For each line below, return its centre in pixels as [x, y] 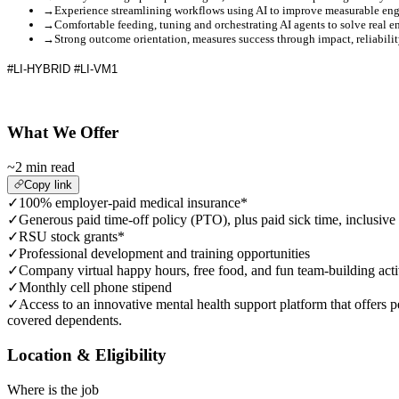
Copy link [48, 185]
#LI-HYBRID [41, 69]
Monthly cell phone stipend [95, 288]
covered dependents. [65, 321]
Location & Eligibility [87, 354]
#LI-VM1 [96, 69]
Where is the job [53, 389]
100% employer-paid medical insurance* [133, 203]
